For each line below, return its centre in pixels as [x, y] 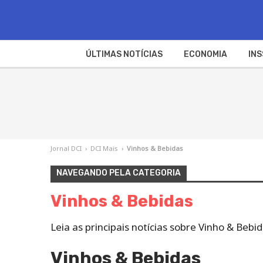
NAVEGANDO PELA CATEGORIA [119, 173]
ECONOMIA [205, 54]
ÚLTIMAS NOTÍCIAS [124, 54]
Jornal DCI [66, 148]
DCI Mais [104, 148]
